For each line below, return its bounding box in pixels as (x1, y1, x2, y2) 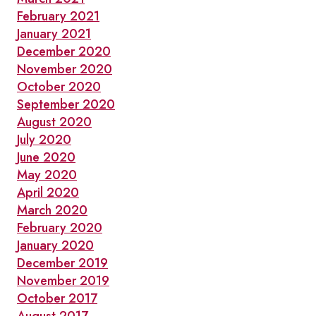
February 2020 (17, 219, 102, 237)
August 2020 (17, 113, 92, 131)
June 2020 (17, 148, 75, 166)
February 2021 (17, 7, 99, 25)
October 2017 (17, 289, 97, 308)
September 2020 (17, 95, 115, 114)
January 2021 (17, 25, 91, 43)
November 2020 (17, 60, 112, 78)
